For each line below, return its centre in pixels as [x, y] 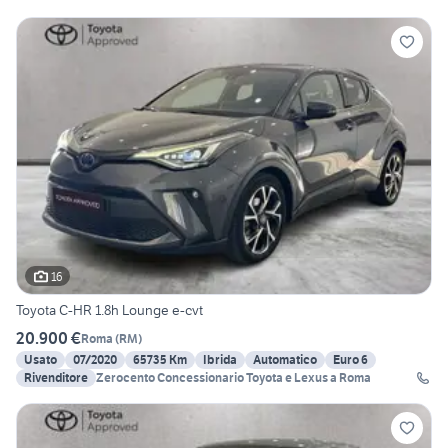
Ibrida [220, 360]
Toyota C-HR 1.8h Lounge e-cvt [109, 310]
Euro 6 [350, 360]
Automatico [285, 360]
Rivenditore [56, 378]
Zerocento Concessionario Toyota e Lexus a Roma [233, 378]
